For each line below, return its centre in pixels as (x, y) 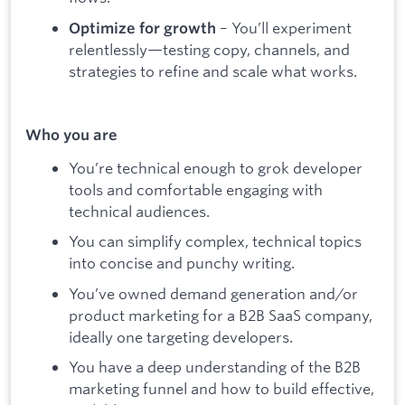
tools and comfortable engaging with (196, 189)
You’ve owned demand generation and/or (213, 293)
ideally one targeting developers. (181, 336)
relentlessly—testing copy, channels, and (209, 49)
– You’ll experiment (284, 27)
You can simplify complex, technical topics (215, 241)
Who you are (71, 135)
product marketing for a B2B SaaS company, (221, 315)
